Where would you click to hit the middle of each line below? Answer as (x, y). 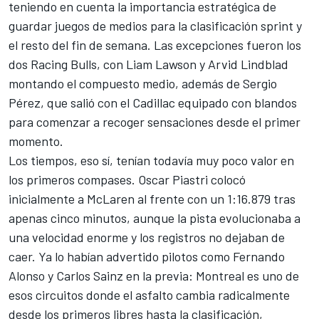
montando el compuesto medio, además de (126, 84)
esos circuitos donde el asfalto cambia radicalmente (149, 295)
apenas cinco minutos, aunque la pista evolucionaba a (155, 218)
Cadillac (154, 103)
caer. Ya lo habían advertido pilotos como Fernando (147, 257)
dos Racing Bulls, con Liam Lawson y (108, 64)
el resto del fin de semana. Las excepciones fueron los (155, 45)
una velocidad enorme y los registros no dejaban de (147, 237)
